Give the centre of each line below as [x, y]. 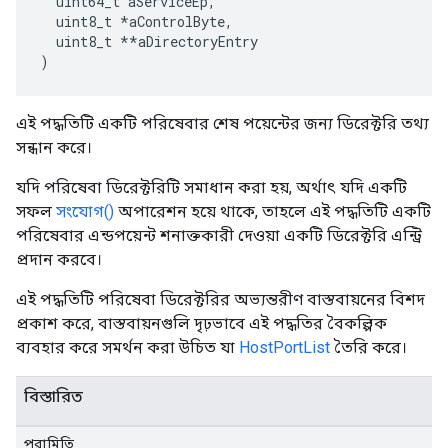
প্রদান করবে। [59, 259]
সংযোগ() [85, 211]
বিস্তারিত [53, 396]
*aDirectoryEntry [193, 41]
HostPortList [284, 347]
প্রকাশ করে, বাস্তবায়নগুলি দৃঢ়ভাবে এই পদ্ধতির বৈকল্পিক [201, 323]
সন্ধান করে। [54, 147]
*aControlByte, [176, 21]
